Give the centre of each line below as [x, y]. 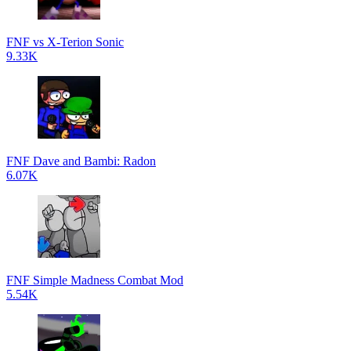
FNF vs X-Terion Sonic [65, 42]
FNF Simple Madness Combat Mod [95, 280]
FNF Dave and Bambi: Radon [81, 161]
